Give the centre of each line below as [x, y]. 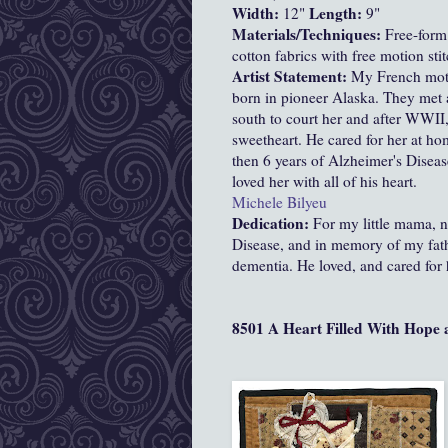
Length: [337, 13]
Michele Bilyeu [279, 202]
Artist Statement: [291, 76]
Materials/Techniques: [308, 34]
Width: [257, 13]
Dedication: [272, 223]
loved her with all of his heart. [324, 181]
